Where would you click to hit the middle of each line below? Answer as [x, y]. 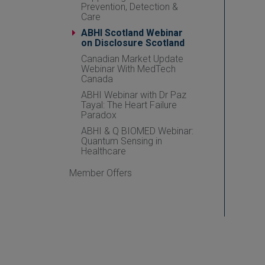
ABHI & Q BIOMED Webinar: [137, 131]
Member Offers [101, 173]
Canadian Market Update [132, 59]
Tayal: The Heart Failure [129, 105]
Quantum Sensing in [122, 141]
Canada [97, 79]
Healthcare [104, 151]
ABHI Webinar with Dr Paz [134, 95]
